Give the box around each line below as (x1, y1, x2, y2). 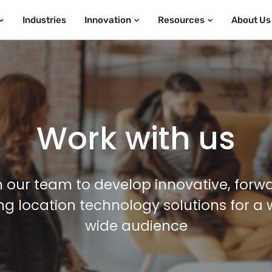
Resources (157, 14, 205, 25)
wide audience (84, 216, 188, 236)
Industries (22, 14, 66, 25)
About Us (231, 14, 271, 25)
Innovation (84, 14, 131, 25)
